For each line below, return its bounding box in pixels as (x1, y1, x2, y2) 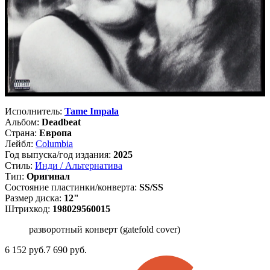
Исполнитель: (5, 106, 64, 117)
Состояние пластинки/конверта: (5, 182, 139, 193)
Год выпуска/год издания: (5, 149, 113, 160)
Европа (39, 128, 72, 139)
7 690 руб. (46, 245, 87, 256)
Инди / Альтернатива (35, 160, 122, 171)
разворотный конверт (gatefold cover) (29, 224, 180, 235)
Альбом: (5, 117, 42, 128)
